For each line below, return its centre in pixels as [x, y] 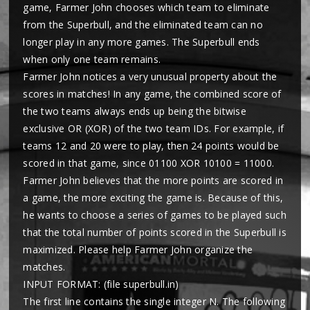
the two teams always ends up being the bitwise [135, 111]
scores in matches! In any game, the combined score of [152, 94]
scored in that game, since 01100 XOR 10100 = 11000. [149, 163]
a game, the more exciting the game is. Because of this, [153, 198]
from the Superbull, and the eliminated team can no [143, 25]
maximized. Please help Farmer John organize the [138, 249]
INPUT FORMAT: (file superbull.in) [101, 284]
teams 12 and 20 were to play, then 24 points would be [151, 146]
